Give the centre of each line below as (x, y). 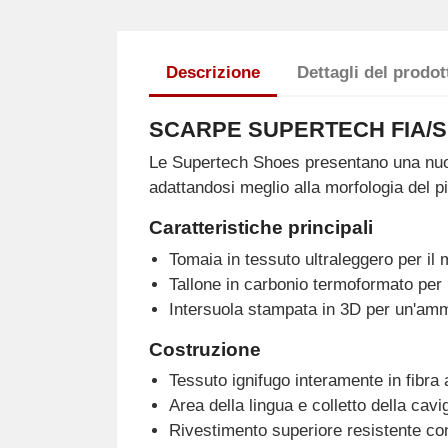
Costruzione (204, 349)
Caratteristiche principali (260, 228)
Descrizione (212, 73)
